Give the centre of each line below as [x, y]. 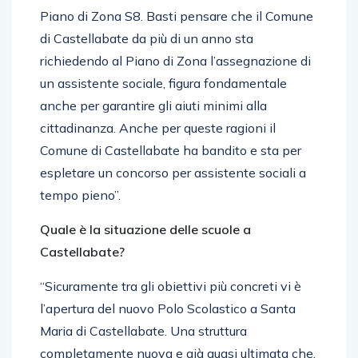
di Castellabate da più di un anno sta [147, 38]
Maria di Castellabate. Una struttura [143, 330]
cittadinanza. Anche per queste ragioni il [158, 127]
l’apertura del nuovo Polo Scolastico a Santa [168, 308]
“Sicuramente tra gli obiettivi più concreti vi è [171, 286]
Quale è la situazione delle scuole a [145, 229]
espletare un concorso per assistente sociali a [173, 172]
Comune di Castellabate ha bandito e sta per [171, 150]
